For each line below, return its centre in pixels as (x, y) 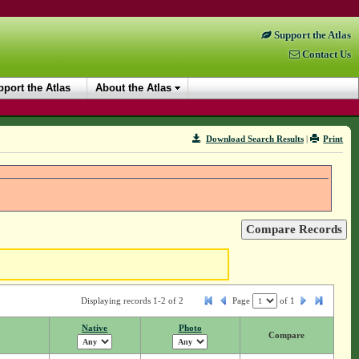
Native (95, 328)
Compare (287, 335)
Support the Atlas (311, 35)
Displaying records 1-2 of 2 (132, 301)
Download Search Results (254, 139)
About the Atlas (133, 88)
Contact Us (325, 54)
